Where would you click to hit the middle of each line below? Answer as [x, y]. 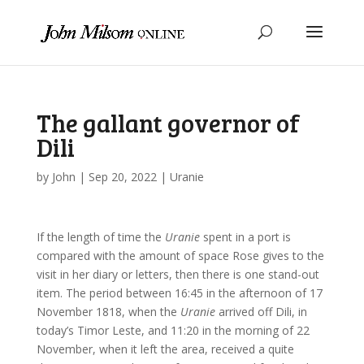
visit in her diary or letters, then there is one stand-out [178, 274]
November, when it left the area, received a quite [165, 349]
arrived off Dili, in [261, 312]
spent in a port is [245, 237]
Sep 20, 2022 [122, 177]
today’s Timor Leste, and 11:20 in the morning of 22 [173, 330]
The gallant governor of [168, 123]
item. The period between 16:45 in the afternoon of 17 [179, 293]
